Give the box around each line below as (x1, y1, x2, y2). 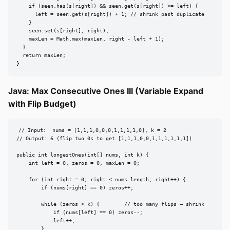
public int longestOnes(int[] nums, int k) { (16, 152, 149, 158)
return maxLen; (16, 52, 66, 59)
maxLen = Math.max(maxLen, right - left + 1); (16, 36, 164, 42)
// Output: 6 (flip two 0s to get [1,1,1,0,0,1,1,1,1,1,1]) (16, 136, 192, 142)
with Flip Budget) (8, 98, 76, 109)
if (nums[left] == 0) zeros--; (16, 209, 143, 216)
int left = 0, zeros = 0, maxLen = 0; (16, 160, 140, 166)
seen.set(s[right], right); (16, 28, 109, 34)
